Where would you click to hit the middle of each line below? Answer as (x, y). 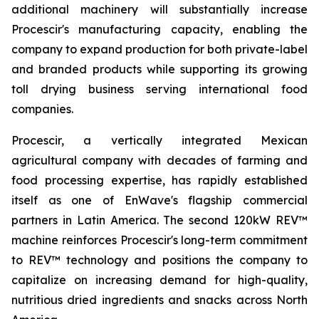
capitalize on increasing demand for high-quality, (159, 280)
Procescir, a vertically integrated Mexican (159, 140)
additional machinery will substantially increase (159, 9)
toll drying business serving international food (159, 89)
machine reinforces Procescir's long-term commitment (159, 240)
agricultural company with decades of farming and (159, 160)
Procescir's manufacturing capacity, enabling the (159, 29)
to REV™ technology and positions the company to (159, 260)
